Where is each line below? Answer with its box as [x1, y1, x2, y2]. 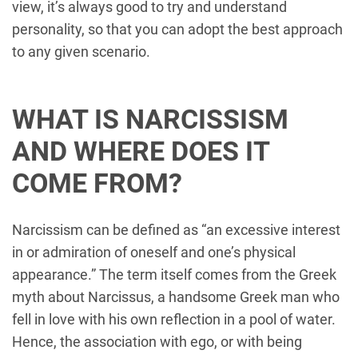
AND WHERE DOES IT [12, 135, 269, 167]
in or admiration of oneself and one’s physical [12, 244, 296, 261]
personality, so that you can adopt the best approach [12, 21, 343, 38]
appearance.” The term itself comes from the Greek [12, 266, 336, 283]
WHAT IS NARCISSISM [12, 103, 288, 135]
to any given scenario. [12, 43, 150, 60]
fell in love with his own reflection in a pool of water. [12, 311, 336, 328]
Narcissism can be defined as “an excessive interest [12, 221, 340, 238]
